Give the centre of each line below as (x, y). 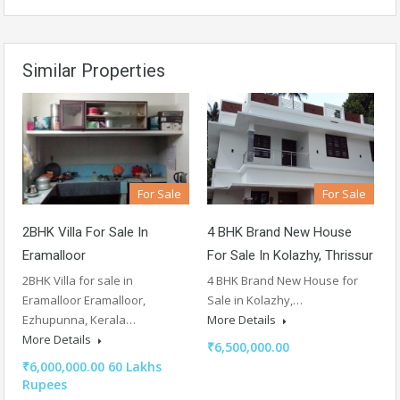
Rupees (45, 385)
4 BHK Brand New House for (283, 281)
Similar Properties (94, 71)
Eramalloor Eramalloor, (84, 300)
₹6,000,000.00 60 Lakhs (92, 367)
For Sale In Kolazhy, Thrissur (290, 256)
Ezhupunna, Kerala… (79, 320)
